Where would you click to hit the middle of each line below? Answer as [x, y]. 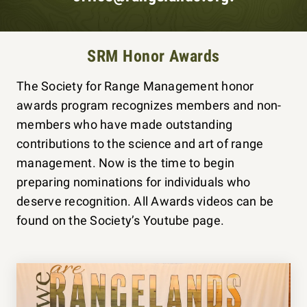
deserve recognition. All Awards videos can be [145, 201]
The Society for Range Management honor [135, 86]
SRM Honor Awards [153, 56]
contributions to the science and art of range [140, 144]
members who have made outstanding [125, 124]
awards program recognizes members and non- [149, 105]
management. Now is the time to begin [126, 163]
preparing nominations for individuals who [134, 182]
